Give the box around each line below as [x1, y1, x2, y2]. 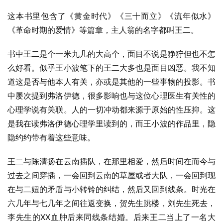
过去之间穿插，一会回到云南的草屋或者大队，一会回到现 [7, 170, 216, 180]
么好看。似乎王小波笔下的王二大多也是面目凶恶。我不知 [7, 63, 216, 73]
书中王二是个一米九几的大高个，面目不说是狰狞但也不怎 [7, 49, 216, 59]
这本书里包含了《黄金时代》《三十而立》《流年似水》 [7, 11, 216, 21]
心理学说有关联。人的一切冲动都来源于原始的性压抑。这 [7, 105, 216, 114]
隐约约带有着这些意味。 [7, 132, 95, 142]
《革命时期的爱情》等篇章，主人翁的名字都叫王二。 [7, 25, 199, 35]
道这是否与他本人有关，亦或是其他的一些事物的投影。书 [7, 77, 216, 87]
